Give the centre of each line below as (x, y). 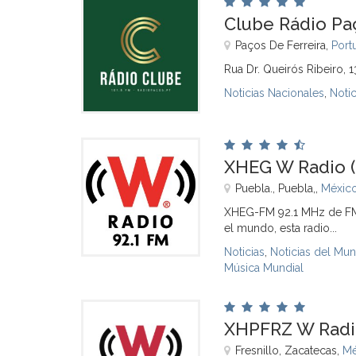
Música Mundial (264, 268)
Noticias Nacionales (274, 93)
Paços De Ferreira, (283, 45)
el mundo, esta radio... (281, 228)
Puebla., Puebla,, (278, 188)
